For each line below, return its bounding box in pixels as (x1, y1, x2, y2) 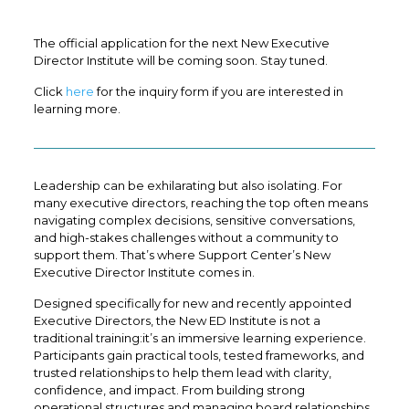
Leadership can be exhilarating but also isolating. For (33, 178, 342, 194)
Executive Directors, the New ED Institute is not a (33, 313, 320, 329)
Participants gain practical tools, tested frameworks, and (33, 348, 364, 363)
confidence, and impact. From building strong (33, 383, 305, 398)
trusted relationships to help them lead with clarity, (33, 365, 331, 381)
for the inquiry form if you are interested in (96, 84, 343, 100)
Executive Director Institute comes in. (33, 265, 255, 280)
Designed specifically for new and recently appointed (33, 296, 351, 311)
